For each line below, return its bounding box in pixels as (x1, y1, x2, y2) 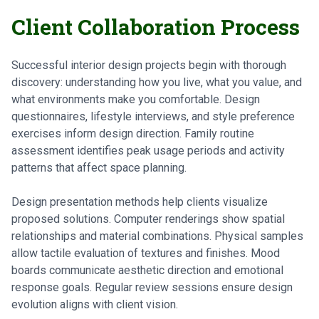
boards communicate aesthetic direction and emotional (11, 263, 283, 277)
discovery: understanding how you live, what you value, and (11, 75, 302, 89)
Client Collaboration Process (11, 13, 300, 41)
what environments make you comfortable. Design (11, 93, 260, 106)
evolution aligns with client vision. (11, 298, 178, 311)
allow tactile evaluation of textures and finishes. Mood (11, 246, 280, 260)
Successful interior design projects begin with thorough (11, 58, 286, 72)
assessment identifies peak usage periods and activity (11, 144, 285, 157)
